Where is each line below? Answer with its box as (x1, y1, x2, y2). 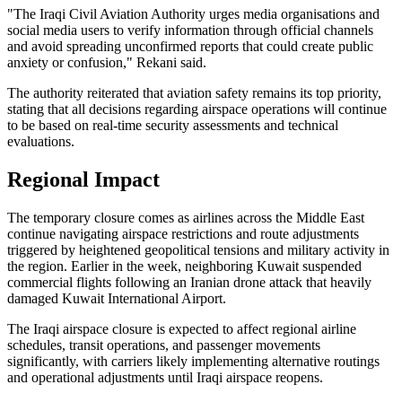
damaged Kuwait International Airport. (7, 291, 226, 306)
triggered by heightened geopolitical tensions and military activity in (7, 242, 389, 258)
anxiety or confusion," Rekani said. (7, 55, 206, 71)
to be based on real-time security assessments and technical (7, 118, 338, 134)
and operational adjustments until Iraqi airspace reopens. (7, 370, 323, 385)
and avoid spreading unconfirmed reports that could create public (7, 39, 373, 55)
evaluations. (7, 134, 74, 150)
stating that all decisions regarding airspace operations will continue (7, 101, 387, 118)
